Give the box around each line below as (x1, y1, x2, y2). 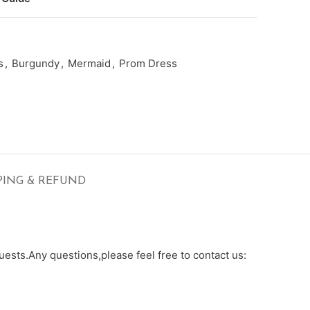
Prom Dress (119, 56, 177, 70)
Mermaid (68, 56, 111, 70)
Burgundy (12, 56, 60, 70)
